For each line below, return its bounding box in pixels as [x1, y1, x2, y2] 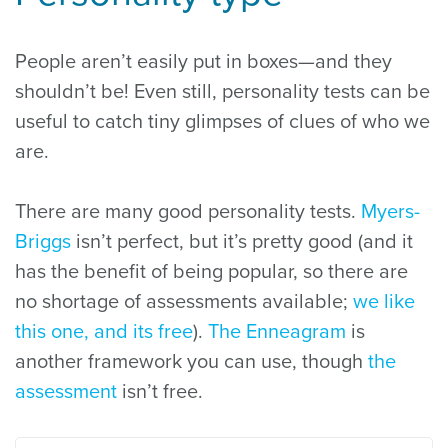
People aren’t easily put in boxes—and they [15, 50, 392, 74]
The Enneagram [208, 320, 346, 344]
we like [353, 290, 415, 314]
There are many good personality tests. [15, 200, 361, 224]
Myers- [361, 200, 420, 224]
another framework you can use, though [15, 350, 368, 374]
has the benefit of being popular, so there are [15, 260, 408, 284]
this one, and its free [15, 320, 193, 344]
